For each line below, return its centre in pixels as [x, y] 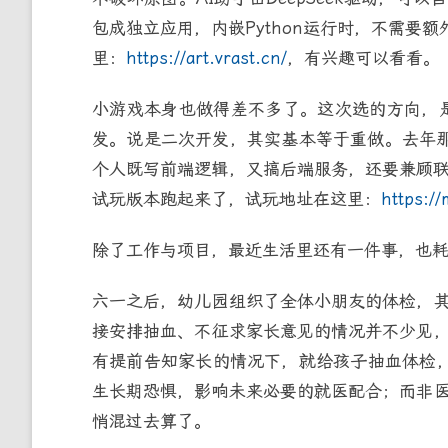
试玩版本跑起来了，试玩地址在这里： [236, 198]
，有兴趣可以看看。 [363, 57]
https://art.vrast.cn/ [206, 57]
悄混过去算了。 [151, 420]
